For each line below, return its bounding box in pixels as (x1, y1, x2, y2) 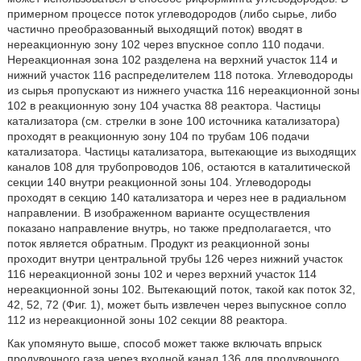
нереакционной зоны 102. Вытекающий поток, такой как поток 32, (6, 283, 355, 296)
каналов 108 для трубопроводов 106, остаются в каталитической (6, 160, 351, 173)
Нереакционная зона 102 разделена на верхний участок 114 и (6, 53, 338, 66)
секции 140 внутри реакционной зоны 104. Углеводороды (6, 176, 311, 189)
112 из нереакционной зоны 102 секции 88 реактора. (6, 313, 288, 326)
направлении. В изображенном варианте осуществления (6, 206, 310, 219)
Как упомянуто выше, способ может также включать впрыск (6, 337, 322, 350)
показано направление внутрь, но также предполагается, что (6, 222, 331, 234)
